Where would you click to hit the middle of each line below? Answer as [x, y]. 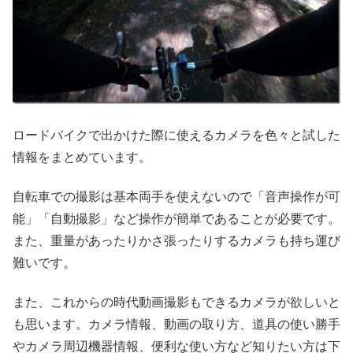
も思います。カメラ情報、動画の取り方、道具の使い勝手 [176, 325]
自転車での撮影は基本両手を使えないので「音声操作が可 [176, 197]
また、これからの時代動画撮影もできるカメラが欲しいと [176, 303]
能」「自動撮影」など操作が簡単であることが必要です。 [176, 219]
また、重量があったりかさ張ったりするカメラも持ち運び [176, 241]
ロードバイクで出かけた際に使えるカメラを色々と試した [176, 135]
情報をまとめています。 [82, 157]
